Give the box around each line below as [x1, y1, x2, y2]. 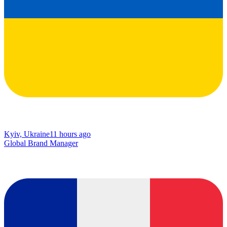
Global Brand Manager [4, 139, 78, 148]
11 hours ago [50, 130, 91, 139]
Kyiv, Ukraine [4, 130, 50, 139]
